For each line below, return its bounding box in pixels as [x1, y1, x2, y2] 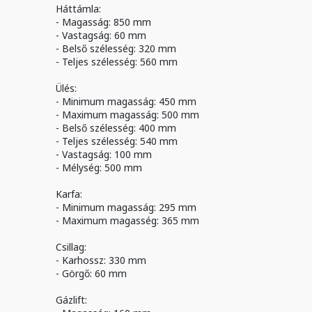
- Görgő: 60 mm [56, 267, 127, 280]
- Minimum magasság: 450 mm [56, 95, 197, 108]
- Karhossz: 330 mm [56, 253, 147, 267]
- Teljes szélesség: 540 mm [56, 134, 178, 148]
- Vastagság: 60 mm [56, 29, 147, 42]
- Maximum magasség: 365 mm [56, 214, 200, 227]
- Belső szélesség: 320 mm [56, 42, 177, 55]
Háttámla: [56, 2, 102, 15]
